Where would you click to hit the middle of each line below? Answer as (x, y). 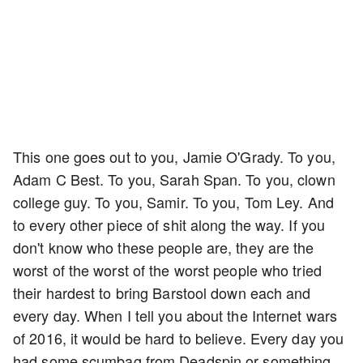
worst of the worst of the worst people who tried (167, 270)
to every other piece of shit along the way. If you (169, 224)
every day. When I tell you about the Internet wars (175, 315)
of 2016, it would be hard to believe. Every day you (179, 338)
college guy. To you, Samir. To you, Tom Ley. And (173, 202)
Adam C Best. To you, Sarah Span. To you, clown (174, 179)
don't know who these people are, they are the (164, 247)
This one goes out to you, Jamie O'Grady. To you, (174, 156)
